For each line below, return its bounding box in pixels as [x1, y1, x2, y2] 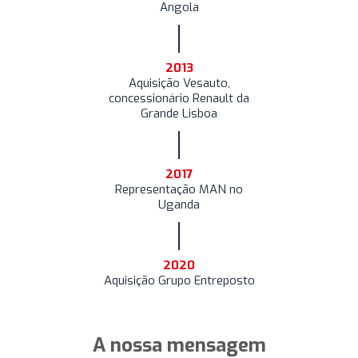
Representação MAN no [115, 181, 243, 197]
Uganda [158, 197, 200, 213]
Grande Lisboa [141, 105, 217, 121]
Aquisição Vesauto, [128, 75, 230, 91]
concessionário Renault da [109, 90, 249, 106]
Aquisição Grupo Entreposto [103, 272, 255, 288]
